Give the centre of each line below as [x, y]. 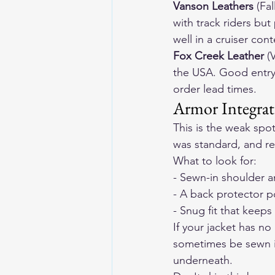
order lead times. [215, 89]
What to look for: [215, 161]
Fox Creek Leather [219, 56]
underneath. [203, 260]
